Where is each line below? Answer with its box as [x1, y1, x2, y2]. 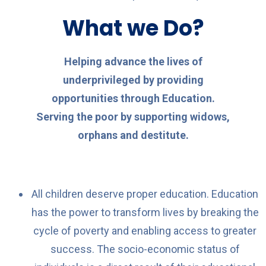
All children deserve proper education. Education [31, 187, 258, 200]
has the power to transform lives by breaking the [31, 205, 259, 218]
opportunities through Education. [51, 91, 215, 104]
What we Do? [62, 12, 204, 43]
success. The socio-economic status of [50, 242, 240, 255]
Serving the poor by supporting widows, [36, 110, 230, 123]
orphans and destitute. [77, 128, 189, 141]
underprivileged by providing [62, 73, 204, 86]
